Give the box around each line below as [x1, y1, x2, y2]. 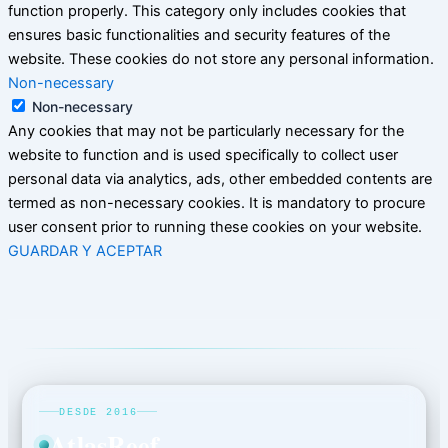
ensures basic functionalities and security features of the [8, 25, 390, 44]
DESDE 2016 [59, 405, 138, 418]
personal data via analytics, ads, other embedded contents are [8, 169, 432, 188]
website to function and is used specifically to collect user [8, 145, 398, 164]
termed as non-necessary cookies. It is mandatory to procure [8, 193, 425, 212]
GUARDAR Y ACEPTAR [8, 241, 162, 260]
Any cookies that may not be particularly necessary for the [8, 121, 404, 140]
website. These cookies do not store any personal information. [8, 49, 434, 68]
